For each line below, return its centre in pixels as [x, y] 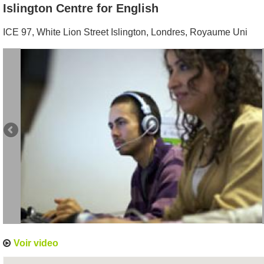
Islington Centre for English [81, 8]
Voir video [35, 243]
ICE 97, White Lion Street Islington [75, 32]
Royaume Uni [219, 32]
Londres [168, 32]
